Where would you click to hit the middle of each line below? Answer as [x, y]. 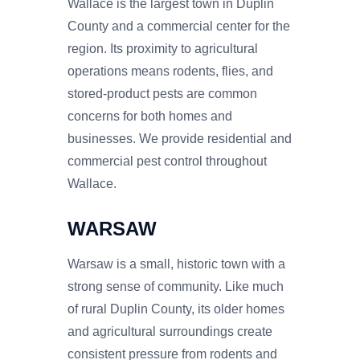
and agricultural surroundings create [170, 331]
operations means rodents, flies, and [170, 71]
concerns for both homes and [150, 116]
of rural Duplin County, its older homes [176, 309]
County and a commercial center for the [179, 26]
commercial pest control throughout [167, 161]
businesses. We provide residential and [180, 138]
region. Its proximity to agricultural [163, 48]
